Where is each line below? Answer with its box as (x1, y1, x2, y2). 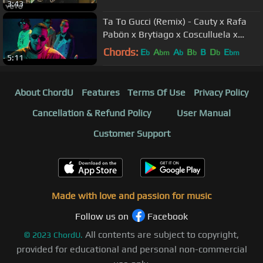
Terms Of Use (127, 87, 186, 99)
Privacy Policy (194, 87, 249, 99)
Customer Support (93, 128, 170, 140)
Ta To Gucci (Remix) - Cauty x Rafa (103, 15, 247, 27)
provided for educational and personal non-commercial (16, 244, 247, 255)
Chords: (103, 46, 139, 59)
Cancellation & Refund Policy (32, 107, 151, 119)
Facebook (147, 211, 188, 222)
